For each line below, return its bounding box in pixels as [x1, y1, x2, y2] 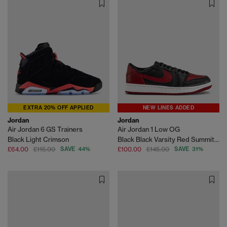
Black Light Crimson [8, 135, 69, 144]
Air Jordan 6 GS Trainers [8, 125, 83, 134]
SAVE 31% [174, 145, 203, 153]
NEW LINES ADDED [143, 104, 194, 111]
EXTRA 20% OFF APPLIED [23, 104, 94, 111]
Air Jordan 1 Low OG [118, 125, 180, 134]
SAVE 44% [60, 145, 90, 153]
